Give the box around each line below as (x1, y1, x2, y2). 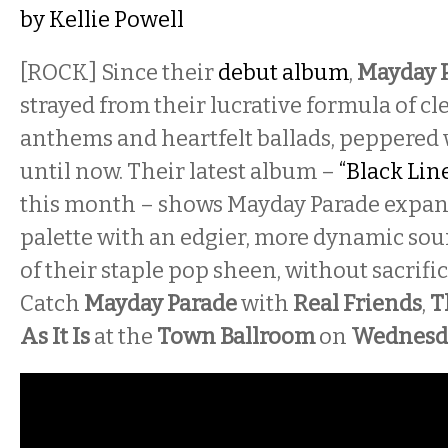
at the (90, 323, 157, 350)
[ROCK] (20, 59, 97, 86)
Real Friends (293, 290, 422, 317)
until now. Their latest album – (20, 158, 339, 185)
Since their (101, 59, 218, 86)
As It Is (20, 323, 90, 350)
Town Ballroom (157, 323, 315, 350)
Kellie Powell (49, 6, 184, 33)
